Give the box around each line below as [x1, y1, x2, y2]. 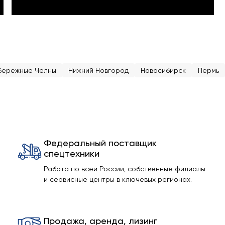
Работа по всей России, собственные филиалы [43, 165, 205, 173]
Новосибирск [141, 66, 186, 74]
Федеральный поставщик [43, 138, 157, 148]
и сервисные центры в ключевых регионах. [43, 175, 192, 183]
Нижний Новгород [68, 66, 129, 74]
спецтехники [43, 148, 99, 159]
